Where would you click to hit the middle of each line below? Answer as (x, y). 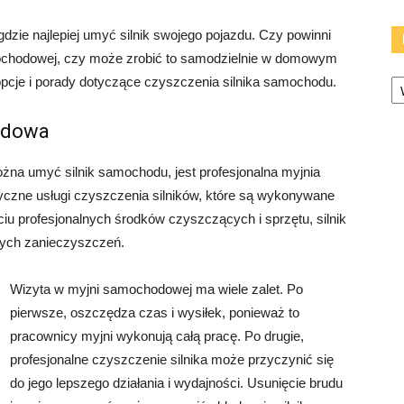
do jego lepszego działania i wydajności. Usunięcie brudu (176, 383)
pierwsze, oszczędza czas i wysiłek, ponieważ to (155, 312)
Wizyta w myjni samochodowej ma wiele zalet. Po (156, 289)
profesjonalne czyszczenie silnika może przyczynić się (172, 359)
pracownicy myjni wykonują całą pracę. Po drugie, (157, 336)
